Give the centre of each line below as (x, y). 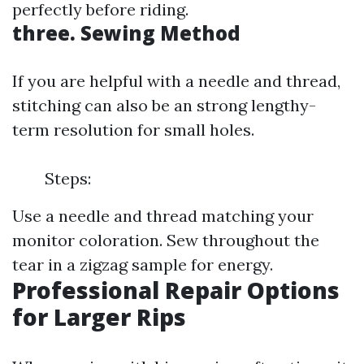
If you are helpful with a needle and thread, (176, 81)
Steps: (68, 178)
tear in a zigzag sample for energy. (143, 264)
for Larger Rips (99, 317)
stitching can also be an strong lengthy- (164, 105)
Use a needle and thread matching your (163, 216)
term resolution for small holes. (133, 130)
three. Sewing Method (126, 33)
